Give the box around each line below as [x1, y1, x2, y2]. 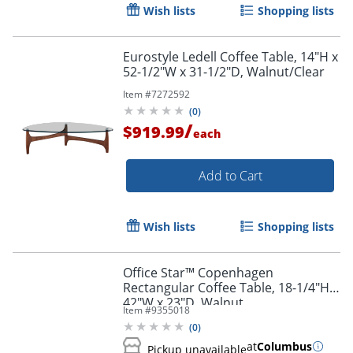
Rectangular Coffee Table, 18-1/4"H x [123, 278, 339, 296]
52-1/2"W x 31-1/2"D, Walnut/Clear [123, 62, 325, 80]
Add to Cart [198, 166, 262, 184]
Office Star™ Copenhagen [123, 263, 273, 281]
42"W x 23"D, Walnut [123, 293, 243, 311]
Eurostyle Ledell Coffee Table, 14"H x [123, 47, 338, 65]
